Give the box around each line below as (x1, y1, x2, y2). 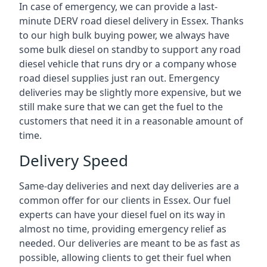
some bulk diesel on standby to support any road (19, 43, 241, 56)
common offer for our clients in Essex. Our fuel (19, 194, 231, 207)
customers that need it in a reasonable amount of (19, 114, 243, 128)
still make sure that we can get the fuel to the (19, 100, 223, 113)
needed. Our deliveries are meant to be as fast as (19, 237, 240, 250)
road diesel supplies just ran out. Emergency (19, 72, 219, 85)
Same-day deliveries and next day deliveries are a (19, 179, 239, 193)
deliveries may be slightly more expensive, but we (19, 86, 241, 99)
